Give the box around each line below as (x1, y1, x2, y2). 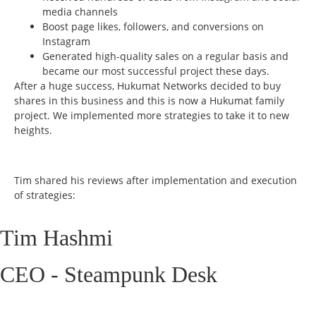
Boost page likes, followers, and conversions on (42, 19, 264, 33)
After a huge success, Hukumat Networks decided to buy (14, 78, 281, 92)
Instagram (42, 34, 90, 48)
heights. (14, 123, 52, 137)
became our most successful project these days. (42, 63, 269, 78)
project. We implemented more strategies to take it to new (14, 108, 289, 122)
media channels (42, 4, 118, 18)
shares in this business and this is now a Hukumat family (14, 93, 284, 107)
